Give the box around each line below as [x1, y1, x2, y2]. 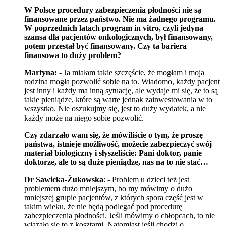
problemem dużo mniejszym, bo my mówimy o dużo [24, 184, 192, 193]
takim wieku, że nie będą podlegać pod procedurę [24, 202, 182, 211]
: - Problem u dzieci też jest [103, 175, 189, 184]
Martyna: [24, 68, 57, 77]
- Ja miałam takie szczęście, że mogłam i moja [57, 68, 204, 77]
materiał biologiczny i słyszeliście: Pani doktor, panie [24, 148, 202, 157]
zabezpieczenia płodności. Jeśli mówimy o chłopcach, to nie [24, 211, 215, 220]
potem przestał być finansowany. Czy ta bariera [24, 41, 187, 50]
